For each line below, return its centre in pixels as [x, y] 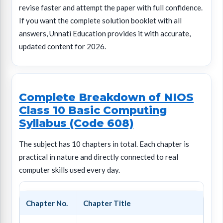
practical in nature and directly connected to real [99, 157]
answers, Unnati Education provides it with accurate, [105, 34]
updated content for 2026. [62, 47]
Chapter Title [107, 203]
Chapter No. [47, 203]
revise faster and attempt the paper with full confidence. [111, 8]
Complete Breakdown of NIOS [106, 97]
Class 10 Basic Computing [93, 110]
